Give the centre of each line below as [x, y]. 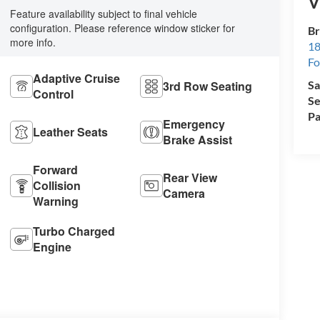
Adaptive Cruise [76, 79]
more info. [32, 42]
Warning [55, 201]
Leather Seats [70, 132]
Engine [52, 247]
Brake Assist [198, 140]
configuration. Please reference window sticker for [122, 28]
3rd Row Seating [208, 86]
